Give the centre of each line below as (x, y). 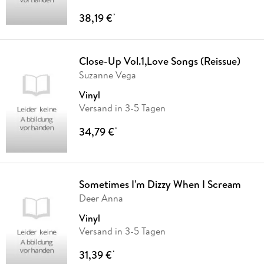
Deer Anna (101, 198)
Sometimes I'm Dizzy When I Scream (160, 184)
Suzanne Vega (107, 75)
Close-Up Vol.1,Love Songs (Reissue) (159, 61)
